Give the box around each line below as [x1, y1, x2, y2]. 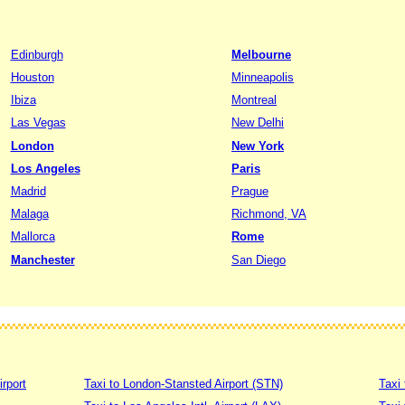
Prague [231, 184, 268, 199]
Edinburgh [10, 47, 63, 61]
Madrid [10, 184, 46, 199]
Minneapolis [231, 70, 294, 84]
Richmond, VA [231, 207, 306, 221]
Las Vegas [10, 116, 66, 130]
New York [231, 138, 284, 153]
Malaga [10, 207, 49, 221]
